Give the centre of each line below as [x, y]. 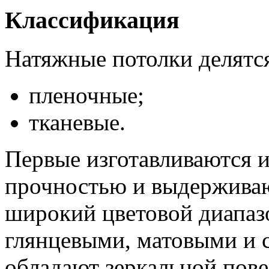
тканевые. [77, 122]
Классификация [92, 20]
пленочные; [86, 95]
